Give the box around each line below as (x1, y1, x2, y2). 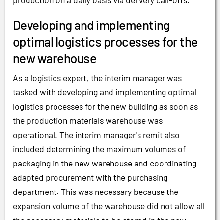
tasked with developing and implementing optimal (13, 86, 196, 98)
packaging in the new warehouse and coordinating (13, 158, 196, 169)
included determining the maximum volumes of (13, 143, 186, 155)
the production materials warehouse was (13, 115, 163, 126)
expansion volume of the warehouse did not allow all (13, 200, 205, 212)
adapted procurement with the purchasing (13, 172, 167, 183)
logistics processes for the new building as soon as (13, 101, 198, 112)
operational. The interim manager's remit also (13, 129, 180, 140)
